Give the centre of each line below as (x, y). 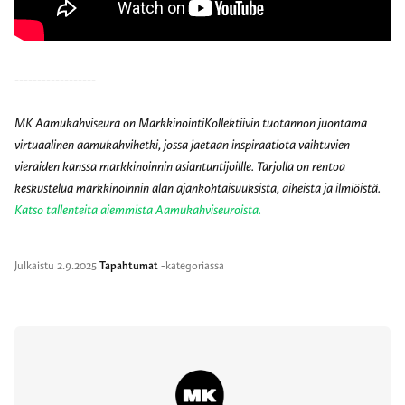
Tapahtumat (129, 267)
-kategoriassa (191, 267)
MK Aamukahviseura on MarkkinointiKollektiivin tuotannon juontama (191, 124)
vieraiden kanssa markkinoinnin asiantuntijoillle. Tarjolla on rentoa (180, 167)
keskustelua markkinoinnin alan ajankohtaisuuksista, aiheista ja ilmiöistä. (198, 189)
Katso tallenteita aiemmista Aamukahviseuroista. (138, 211)
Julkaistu (36, 267)
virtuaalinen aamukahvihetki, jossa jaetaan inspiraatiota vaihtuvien (182, 146)
